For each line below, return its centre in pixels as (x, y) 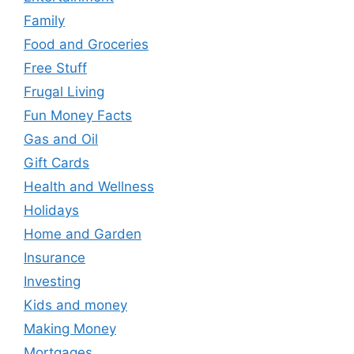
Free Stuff (55, 68)
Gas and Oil (61, 139)
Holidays (51, 211)
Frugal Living (64, 92)
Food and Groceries (86, 45)
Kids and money (75, 305)
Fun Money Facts (78, 116)
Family (44, 21)
